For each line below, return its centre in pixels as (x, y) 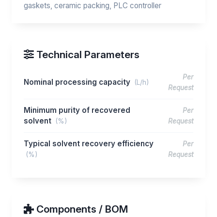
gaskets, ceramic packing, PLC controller (93, 6)
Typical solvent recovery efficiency (89, 144)
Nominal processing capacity (78, 82)
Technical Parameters (87, 54)
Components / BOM (81, 209)
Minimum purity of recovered (77, 110)
